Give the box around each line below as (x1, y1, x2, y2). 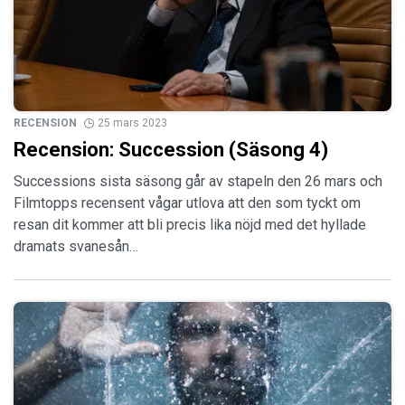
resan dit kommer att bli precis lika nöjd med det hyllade (14, 216, 366, 234)
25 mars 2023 (98, 117, 167, 130)
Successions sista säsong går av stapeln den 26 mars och (14, 173, 382, 191)
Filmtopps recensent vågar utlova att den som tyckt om (14, 194, 361, 212)
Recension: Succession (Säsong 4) (14, 138, 328, 162)
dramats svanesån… (14, 238, 138, 256)
